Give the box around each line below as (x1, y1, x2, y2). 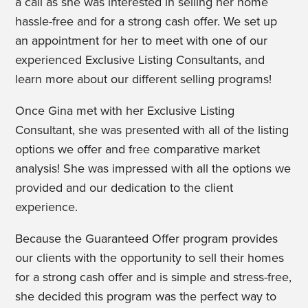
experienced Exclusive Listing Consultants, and (15, 52, 265, 68)
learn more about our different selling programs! (15, 71, 272, 87)
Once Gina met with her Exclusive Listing (15, 103, 235, 119)
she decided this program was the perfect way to (15, 289, 277, 305)
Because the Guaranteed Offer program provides (15, 231, 278, 247)
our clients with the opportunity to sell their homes (15, 250, 285, 266)
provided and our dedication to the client (15, 180, 234, 196)
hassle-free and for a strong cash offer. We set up (15, 14, 278, 30)
